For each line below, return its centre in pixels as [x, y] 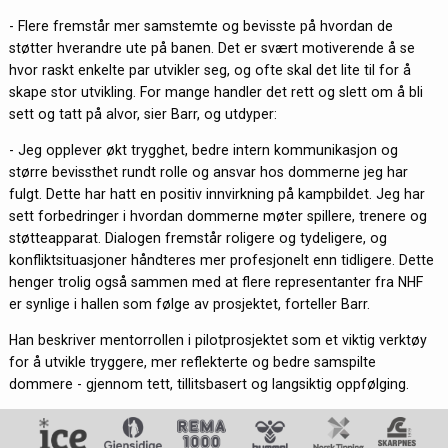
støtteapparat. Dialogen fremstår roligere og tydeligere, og [197, 237]
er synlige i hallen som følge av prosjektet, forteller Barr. [189, 303]
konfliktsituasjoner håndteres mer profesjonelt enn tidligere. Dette [221, 259]
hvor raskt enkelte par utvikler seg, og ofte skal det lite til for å [209, 69]
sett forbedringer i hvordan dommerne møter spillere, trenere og [217, 215]
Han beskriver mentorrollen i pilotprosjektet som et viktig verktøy [217, 340]
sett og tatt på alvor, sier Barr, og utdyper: [142, 113]
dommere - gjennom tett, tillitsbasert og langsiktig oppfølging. [208, 384]
